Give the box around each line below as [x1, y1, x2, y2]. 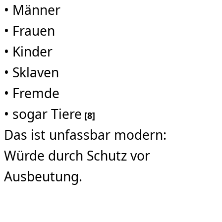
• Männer [4, 1, 60, 19]
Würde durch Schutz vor [4, 147, 150, 165]
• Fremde [4, 84, 59, 103]
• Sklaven [4, 63, 59, 82]
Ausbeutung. [4, 167, 82, 186]
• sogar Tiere [4, 105, 82, 123]
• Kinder [4, 43, 53, 61]
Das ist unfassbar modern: [4, 126, 166, 144]
